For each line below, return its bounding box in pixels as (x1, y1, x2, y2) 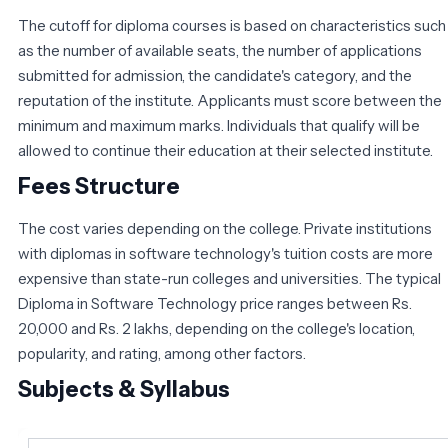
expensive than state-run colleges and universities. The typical (18, 268, 441, 288)
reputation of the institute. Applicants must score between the (18, 90, 442, 110)
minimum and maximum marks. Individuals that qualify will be (18, 115, 420, 135)
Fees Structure (18, 172, 180, 200)
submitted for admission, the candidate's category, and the (18, 65, 412, 85)
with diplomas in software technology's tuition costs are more (18, 243, 433, 263)
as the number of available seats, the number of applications (18, 40, 422, 60)
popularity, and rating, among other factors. (18, 343, 306, 363)
